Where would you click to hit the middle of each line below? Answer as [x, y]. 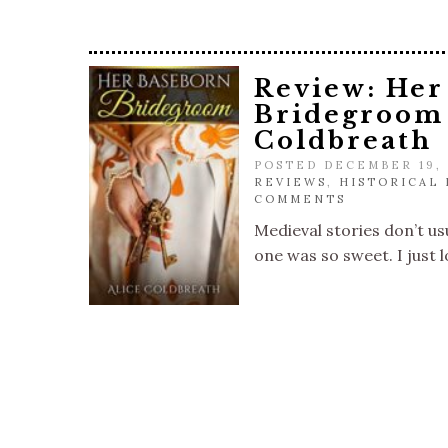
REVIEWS [290, 182]
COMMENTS [300, 199]
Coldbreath [343, 140]
